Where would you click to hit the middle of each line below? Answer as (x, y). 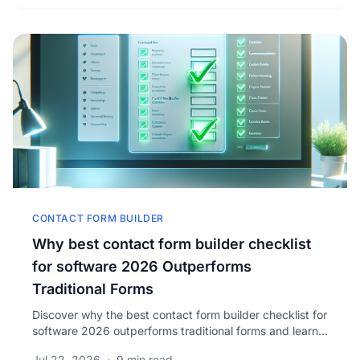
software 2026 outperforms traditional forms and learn (175, 331)
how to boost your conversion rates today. (143, 347)
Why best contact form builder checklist (172, 244)
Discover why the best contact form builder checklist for (180, 315)
